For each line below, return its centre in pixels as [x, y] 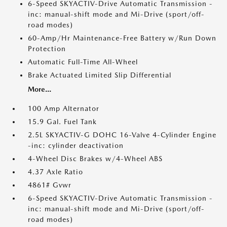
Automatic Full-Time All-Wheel [83, 62]
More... [40, 89]
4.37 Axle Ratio [55, 172]
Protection [47, 49]
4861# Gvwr [50, 185]
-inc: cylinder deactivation [76, 145]
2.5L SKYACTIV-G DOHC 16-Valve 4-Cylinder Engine [122, 135]
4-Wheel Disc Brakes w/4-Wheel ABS [95, 159]
